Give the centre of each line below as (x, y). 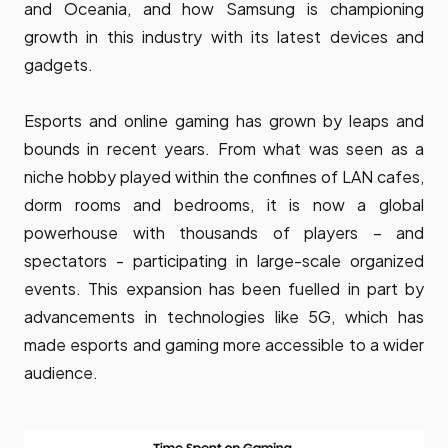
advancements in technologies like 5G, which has (224, 316)
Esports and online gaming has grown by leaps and (224, 120)
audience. (61, 372)
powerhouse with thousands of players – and (224, 232)
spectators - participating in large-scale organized (224, 260)
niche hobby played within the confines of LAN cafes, (224, 176)
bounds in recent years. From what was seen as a (224, 148)
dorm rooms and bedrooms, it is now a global (224, 204)
